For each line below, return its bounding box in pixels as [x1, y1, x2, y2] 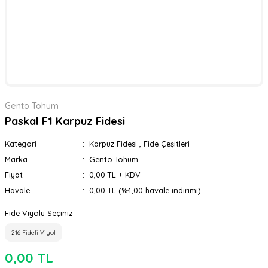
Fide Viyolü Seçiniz [5, 208, 72, 218]
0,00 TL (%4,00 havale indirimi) [89, 185, 200, 195]
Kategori [5, 139, 36, 148]
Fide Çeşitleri [143, 139, 190, 148]
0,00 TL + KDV [89, 170, 141, 179]
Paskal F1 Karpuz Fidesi [5, 114, 125, 128]
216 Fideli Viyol [11, 229, 56, 236]
